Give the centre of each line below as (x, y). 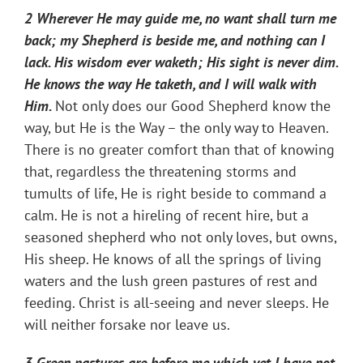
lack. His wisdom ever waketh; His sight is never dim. (181, 62)
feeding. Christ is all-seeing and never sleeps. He (177, 303)
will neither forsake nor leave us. (127, 325)
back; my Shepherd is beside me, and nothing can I (175, 41)
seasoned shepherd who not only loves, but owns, (180, 237)
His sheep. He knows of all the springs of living (173, 259)
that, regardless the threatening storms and (160, 172)
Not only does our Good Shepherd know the (193, 106)
